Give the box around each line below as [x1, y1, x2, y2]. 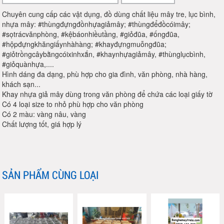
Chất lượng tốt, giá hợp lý [2, 119, 82, 129]
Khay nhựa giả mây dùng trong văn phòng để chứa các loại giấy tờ [2, 89, 213, 99]
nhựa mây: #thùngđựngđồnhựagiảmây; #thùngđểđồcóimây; [2, 19, 191, 29]
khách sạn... [2, 79, 41, 89]
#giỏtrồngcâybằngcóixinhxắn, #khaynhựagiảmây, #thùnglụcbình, [2, 49, 206, 59]
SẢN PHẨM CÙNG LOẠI [2, 167, 99, 182]
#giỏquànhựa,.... [2, 59, 54, 69]
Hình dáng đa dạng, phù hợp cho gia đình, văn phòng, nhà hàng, [2, 69, 208, 79]
